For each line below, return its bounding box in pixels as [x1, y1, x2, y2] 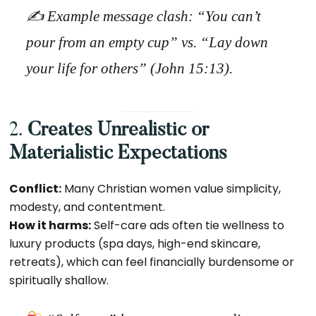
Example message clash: [47, 8, 194, 25]
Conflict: [9, 181, 62, 197]
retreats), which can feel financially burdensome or [9, 254, 295, 270]
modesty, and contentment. [9, 199, 166, 215]
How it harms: [9, 217, 92, 233]
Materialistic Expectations [9, 144, 228, 164]
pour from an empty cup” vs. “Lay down [26, 34, 269, 51]
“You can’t [193, 8, 262, 25]
